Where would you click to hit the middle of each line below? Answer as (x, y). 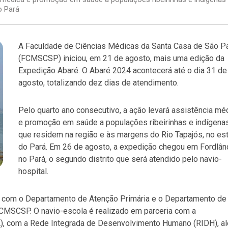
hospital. (33, 171)
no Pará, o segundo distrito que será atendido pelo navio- (120, 159)
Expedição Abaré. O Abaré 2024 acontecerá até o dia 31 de (123, 70)
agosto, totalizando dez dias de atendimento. (98, 82)
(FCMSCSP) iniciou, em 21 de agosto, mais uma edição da (121, 58)
